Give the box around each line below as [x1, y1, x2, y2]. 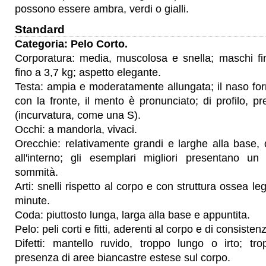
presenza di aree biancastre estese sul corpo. [15, 252, 230, 264]
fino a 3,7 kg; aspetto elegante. [15, 66, 161, 78]
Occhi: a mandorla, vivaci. [15, 123, 137, 135]
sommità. [15, 166, 58, 178]
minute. [15, 195, 50, 207]
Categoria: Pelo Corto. [15, 38, 128, 50]
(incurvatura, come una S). [15, 109, 141, 121]
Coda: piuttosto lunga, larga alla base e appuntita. [15, 209, 250, 221]
